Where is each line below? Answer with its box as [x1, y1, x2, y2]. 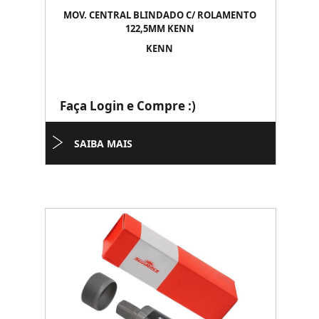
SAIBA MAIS [74, 137, 132, 150]
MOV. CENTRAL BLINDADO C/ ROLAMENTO [63, 9, 256, 21]
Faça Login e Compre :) [60, 98, 196, 114]
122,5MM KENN [125, 22, 194, 35]
